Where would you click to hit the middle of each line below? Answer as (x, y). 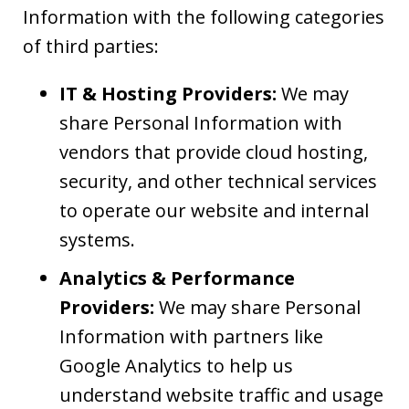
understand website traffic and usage (221, 395)
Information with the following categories (204, 17)
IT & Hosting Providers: (168, 94)
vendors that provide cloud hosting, (214, 152)
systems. (97, 240)
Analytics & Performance (177, 278)
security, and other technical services (218, 181)
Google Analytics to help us (176, 366)
